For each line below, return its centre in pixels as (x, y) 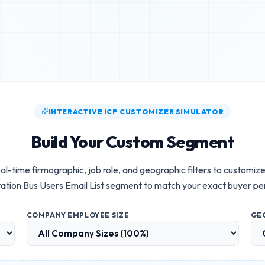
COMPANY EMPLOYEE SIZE (78, 215)
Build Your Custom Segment (132, 141)
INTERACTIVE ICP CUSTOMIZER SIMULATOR (136, 111)
